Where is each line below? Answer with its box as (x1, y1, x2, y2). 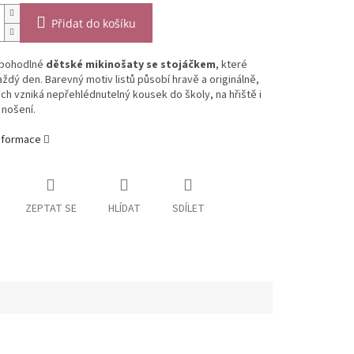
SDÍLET (171, 201, 205, 217)
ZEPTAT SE (24, 201, 77, 217)
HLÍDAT (107, 201, 141, 217)
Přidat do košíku (51, 16, 136, 32)
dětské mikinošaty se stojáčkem (45, 57, 216, 73)
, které (215, 57, 247, 73)
